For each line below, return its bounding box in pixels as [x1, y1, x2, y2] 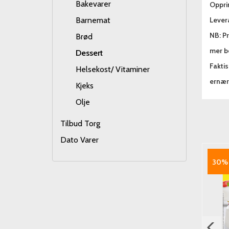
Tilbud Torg [60, 119, 100, 128]
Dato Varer [60, 135, 99, 145]
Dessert [76, 48, 103, 58]
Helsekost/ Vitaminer [76, 64, 150, 74]
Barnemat [76, 15, 110, 25]
